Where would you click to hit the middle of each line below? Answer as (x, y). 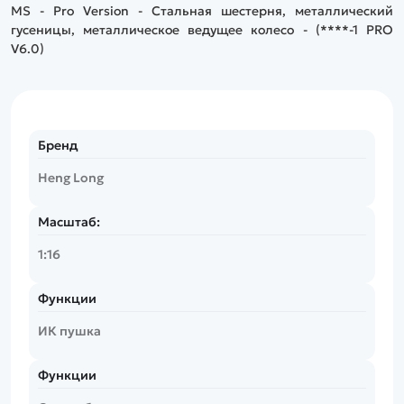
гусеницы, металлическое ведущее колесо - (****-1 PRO (202, 29)
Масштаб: (69, 221)
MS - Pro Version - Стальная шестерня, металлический (202, 10)
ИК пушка (70, 331)
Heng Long (71, 177)
